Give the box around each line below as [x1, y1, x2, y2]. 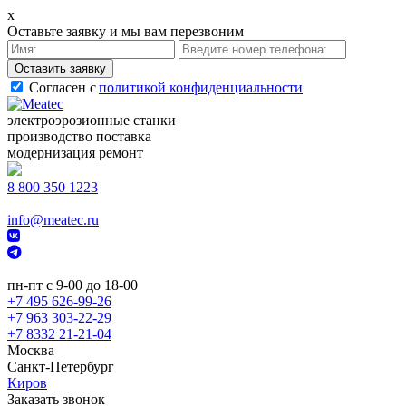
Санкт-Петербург [7, 359, 114, 374]
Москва [7, 343, 54, 358]
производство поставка [7, 129, 151, 144]
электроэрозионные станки [7, 112, 176, 128]
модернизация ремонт [7, 145, 143, 160]
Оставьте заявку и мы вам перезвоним [7, 24, 244, 39]
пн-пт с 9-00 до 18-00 [7, 277, 138, 293]
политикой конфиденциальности [99, 80, 303, 95]
